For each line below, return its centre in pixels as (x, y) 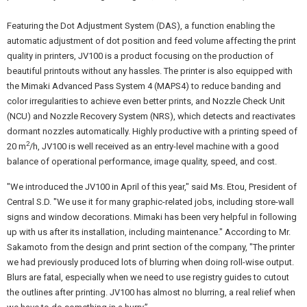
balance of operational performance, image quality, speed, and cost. (142, 161)
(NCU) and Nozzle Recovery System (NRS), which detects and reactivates (151, 116)
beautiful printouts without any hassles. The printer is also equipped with (150, 71)
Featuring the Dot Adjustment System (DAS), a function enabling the (141, 26)
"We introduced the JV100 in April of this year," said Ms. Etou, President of (152, 187)
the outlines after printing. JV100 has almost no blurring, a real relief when (151, 292)
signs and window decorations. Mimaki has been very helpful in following (152, 217)
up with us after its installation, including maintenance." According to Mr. (149, 232)
